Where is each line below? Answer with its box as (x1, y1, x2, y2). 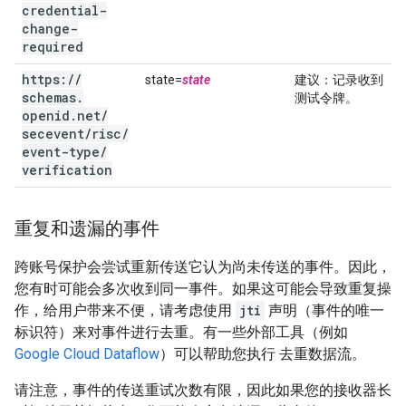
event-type (22, 143, 100, 160)
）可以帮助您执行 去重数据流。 (159, 345, 366, 362)
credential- (22, 2, 107, 19)
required (22, 38, 83, 55)
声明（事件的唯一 (265, 302, 384, 319)
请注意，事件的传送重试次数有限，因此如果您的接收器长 (14, 382, 391, 399)
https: (22, 71, 67, 88)
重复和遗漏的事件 (14, 217, 159, 240)
